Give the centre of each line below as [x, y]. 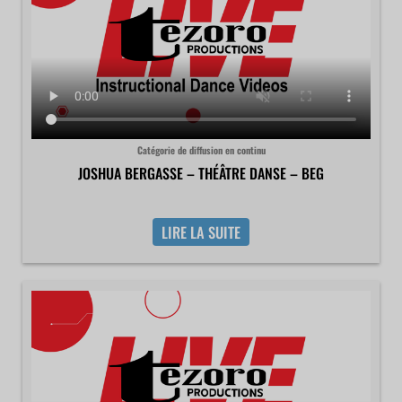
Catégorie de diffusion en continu [201, 149]
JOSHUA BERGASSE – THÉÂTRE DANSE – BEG [201, 174]
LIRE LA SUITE [201, 232]
